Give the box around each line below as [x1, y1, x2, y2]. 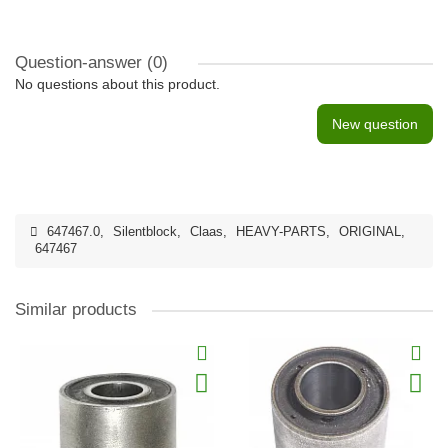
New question [332, 116, 418, 132]
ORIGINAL [339, 225, 401, 239]
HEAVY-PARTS [236, 225, 326, 239]
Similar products [15, 300, 137, 319]
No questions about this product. [15, 76, 220, 92]
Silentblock [113, 225, 177, 239]
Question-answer [15, 53, 147, 72]
